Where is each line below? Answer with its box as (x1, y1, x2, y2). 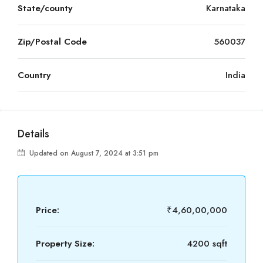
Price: (36, 204, 59, 217)
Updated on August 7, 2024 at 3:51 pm (27, 148, 159, 159)
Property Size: (36, 237, 95, 250)
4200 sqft (187, 237, 227, 250)
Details (18, 126, 49, 141)
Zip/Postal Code (18, 35, 87, 48)
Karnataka (206, 2, 245, 15)
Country (18, 69, 50, 82)
